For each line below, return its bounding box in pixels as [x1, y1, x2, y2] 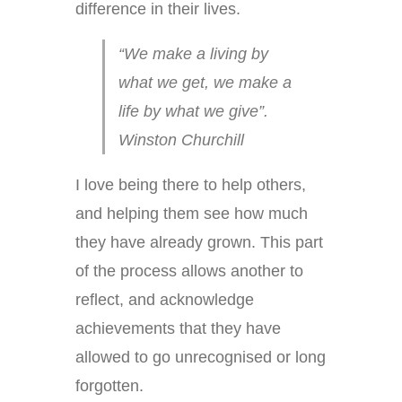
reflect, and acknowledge [75, 291, 254, 310]
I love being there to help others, [75, 176, 306, 195]
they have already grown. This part [75, 233, 323, 252]
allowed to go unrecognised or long [75, 348, 326, 367]
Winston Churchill [118, 131, 244, 150]
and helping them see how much [75, 205, 308, 223]
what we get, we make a [118, 74, 292, 92]
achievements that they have [75, 319, 281, 338]
